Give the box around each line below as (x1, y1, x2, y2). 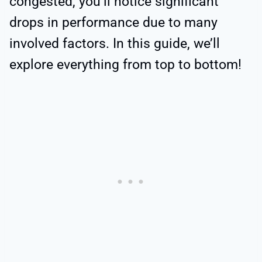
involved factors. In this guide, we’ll (9, 36, 220, 52)
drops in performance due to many (9, 15, 218, 31)
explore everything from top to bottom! (9, 57, 242, 73)
